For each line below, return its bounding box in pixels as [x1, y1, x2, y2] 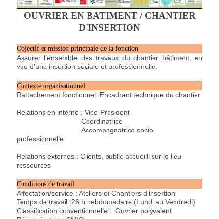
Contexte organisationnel [17, 82, 85, 89]
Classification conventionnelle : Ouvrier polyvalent [17, 207, 172, 215]
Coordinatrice [17, 117, 123, 125]
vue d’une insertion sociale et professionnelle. [17, 63, 159, 71]
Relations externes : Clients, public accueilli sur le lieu [17, 152, 181, 160]
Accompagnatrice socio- [17, 126, 155, 134]
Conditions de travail [17, 180, 74, 188]
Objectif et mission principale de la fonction [17, 45, 138, 53]
